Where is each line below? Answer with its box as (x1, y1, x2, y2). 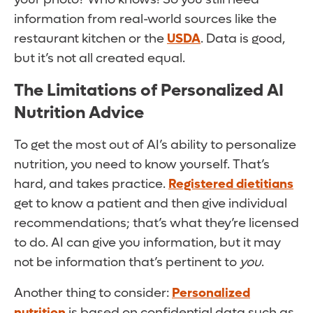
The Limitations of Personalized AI (14, 80, 284, 102)
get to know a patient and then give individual (14, 196, 287, 212)
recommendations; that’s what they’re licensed (14, 215, 299, 232)
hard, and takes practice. (14, 176, 168, 193)
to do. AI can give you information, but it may (14, 235, 281, 252)
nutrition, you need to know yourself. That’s (14, 156, 270, 173)
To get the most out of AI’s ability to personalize (14, 137, 296, 154)
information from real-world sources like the (14, 11, 277, 28)
